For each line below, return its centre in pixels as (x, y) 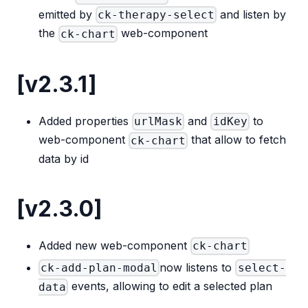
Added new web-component (114, 245)
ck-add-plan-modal (99, 268)
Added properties (85, 121)
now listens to (198, 267)
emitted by (67, 14)
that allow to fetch (237, 140)
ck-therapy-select (156, 15)
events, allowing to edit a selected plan (170, 286)
